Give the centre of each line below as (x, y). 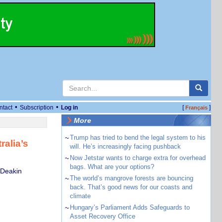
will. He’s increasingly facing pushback (125, 146)
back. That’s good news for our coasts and (131, 187)
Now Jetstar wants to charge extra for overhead (138, 158)
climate (80, 196)
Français (196, 108)
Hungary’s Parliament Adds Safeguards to (130, 207)
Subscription (37, 108)
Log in (69, 108)
